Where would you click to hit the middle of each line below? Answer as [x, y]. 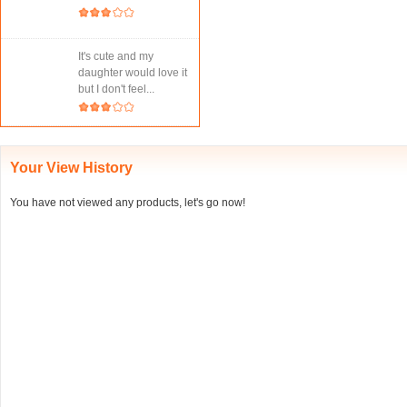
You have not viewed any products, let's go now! [128, 203]
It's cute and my [116, 56]
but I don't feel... [116, 89]
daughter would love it [133, 73]
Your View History [71, 168]
